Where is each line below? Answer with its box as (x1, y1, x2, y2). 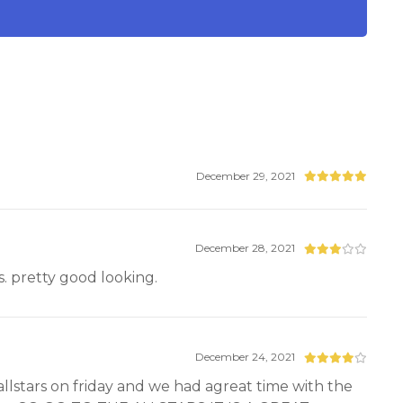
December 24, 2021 (195, 350, 296, 364)
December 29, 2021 (196, 168, 296, 183)
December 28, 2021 (195, 241, 296, 255)
